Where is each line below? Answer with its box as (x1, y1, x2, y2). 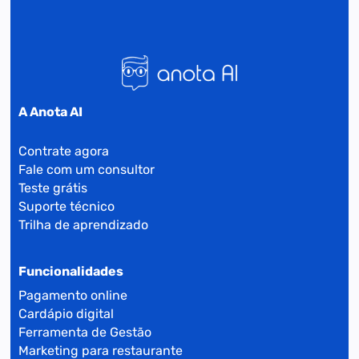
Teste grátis (18, 179, 88, 196)
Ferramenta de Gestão (18, 324, 152, 340)
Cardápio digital (18, 305, 115, 321)
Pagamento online (18, 287, 128, 303)
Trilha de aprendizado (18, 216, 149, 232)
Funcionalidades (18, 264, 124, 280)
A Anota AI (18, 103, 83, 119)
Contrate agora (18, 143, 110, 159)
